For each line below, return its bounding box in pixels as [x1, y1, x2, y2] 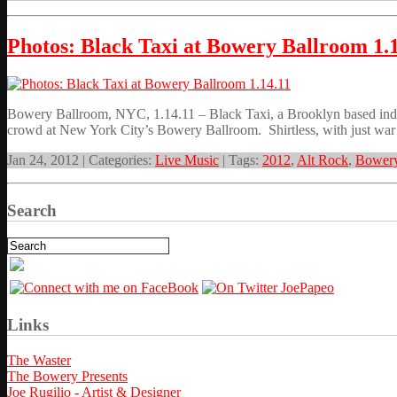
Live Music [155, 152, 219, 167]
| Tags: [219, 152, 262, 167]
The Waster [7, 352, 71, 368]
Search [7, 200, 57, 220]
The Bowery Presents [7, 368, 128, 384]
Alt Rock [297, 152, 348, 167]
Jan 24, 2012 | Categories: [7, 152, 155, 167]
